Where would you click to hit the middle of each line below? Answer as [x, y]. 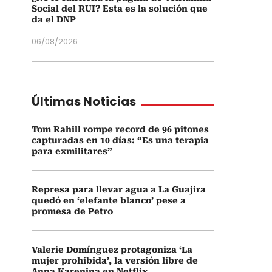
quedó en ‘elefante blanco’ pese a [109, 200]
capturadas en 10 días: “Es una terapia [120, 140]
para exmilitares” [72, 151]
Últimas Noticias [84, 101]
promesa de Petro [72, 211]
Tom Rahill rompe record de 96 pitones [120, 129]
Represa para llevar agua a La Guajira [119, 189]
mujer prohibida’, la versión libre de [115, 260]
